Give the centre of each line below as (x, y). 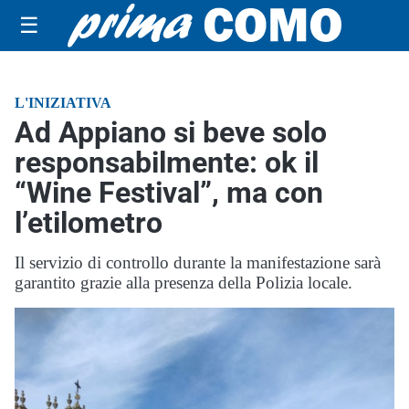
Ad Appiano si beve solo (171, 132)
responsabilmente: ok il (167, 163)
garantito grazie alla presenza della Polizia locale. (184, 283)
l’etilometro (89, 223)
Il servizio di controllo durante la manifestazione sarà (198, 262)
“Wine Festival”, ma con (169, 193)
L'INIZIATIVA (63, 103)
